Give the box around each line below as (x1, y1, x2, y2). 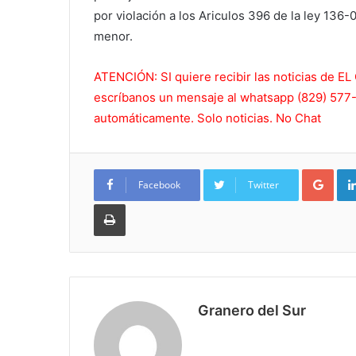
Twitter (248, 177, 279, 192)
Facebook (138, 177, 180, 192)
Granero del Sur (198, 301, 306, 319)
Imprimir (125, 196, 164, 210)
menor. (94, 28, 133, 44)
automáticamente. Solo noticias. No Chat (94, 110, 321, 126)
